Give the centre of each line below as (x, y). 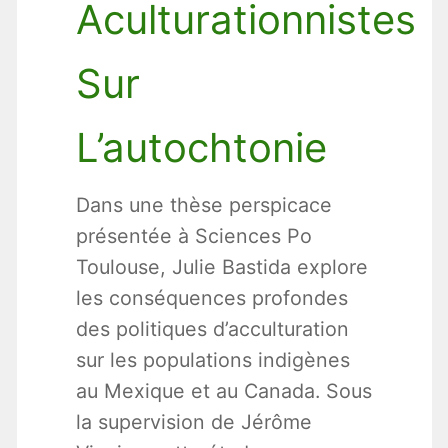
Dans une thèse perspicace (203, 205)
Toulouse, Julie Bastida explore (221, 267)
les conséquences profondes (211, 298)
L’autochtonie (201, 148)
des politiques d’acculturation (212, 329)
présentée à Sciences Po (193, 236)
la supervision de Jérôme (193, 422)
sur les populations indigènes (212, 360)
